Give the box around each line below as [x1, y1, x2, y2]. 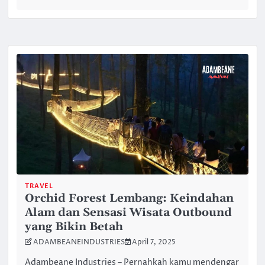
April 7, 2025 [132, 237, 176, 247]
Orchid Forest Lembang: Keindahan [25, 190, 234, 206]
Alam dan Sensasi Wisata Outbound [25, 205, 232, 220]
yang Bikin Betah [25, 219, 124, 234]
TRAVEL [25, 181, 53, 190]
